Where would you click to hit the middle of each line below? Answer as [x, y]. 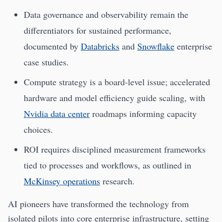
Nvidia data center [57, 113]
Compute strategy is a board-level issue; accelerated [117, 82]
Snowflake [156, 46]
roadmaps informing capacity [143, 113]
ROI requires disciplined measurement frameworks [115, 149]
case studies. [46, 62]
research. [117, 181]
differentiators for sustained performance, [98, 30]
